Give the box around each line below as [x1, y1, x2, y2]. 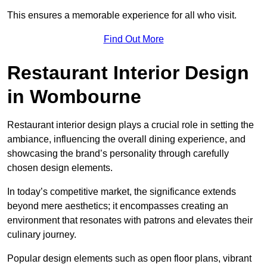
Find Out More [103, 33, 164, 44]
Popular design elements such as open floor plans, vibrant [7, 253, 252, 263]
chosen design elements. [7, 162, 113, 173]
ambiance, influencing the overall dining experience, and [7, 133, 246, 144]
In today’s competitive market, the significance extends [7, 186, 236, 197]
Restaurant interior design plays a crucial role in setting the [7, 119, 254, 130]
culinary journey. [7, 229, 76, 240]
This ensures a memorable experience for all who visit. [7, 10, 237, 20]
